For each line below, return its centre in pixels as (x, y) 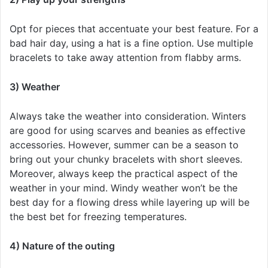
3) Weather (35, 87)
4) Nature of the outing (62, 246)
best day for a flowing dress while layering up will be (130, 202)
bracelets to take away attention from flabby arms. (125, 58)
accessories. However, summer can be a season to (124, 145)
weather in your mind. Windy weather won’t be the (124, 188)
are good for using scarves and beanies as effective (127, 131)
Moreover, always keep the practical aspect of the (124, 174)
